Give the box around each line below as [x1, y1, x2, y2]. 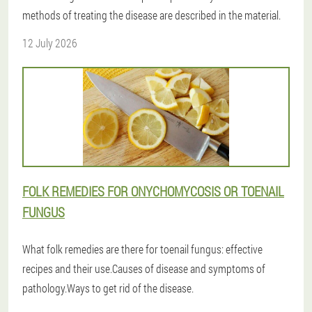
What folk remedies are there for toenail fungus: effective [22, 241, 263, 256]
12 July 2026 [22, 35, 77, 50]
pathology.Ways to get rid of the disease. [22, 280, 194, 295]
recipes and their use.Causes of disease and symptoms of [22, 260, 265, 276]
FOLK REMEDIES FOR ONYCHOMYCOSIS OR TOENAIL [22, 182, 284, 200]
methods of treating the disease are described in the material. [22, 7, 281, 22]
